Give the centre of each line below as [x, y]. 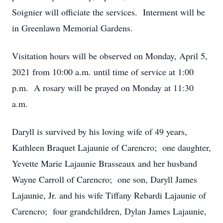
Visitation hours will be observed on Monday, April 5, [110, 56]
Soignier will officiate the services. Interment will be [109, 12]
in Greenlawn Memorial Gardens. [72, 28]
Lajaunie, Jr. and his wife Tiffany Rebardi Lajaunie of [109, 195]
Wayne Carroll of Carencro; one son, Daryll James [105, 179]
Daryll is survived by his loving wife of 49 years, [100, 131]
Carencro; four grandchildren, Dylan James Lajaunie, [109, 211]
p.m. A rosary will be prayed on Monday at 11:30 [103, 88]
